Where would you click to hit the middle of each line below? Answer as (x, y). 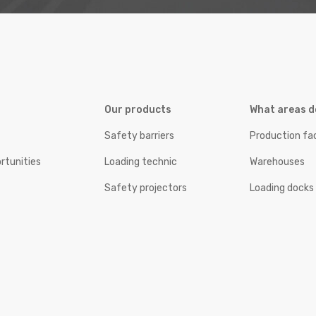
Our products (138, 110)
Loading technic (140, 162)
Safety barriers (139, 136)
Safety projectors (145, 188)
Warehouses (278, 162)
